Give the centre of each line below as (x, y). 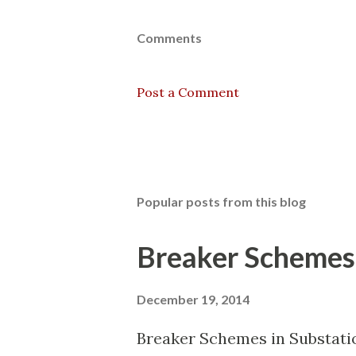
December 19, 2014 (193, 299)
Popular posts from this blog (221, 201)
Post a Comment (188, 92)
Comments (169, 38)
